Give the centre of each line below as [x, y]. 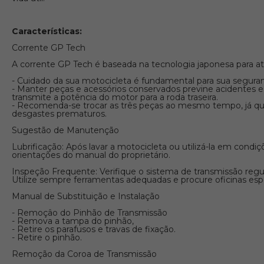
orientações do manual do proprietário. [91, 155]
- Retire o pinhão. [47, 238]
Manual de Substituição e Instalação [86, 197]
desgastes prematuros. [59, 114]
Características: [47, 32]
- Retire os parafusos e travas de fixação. [94, 230]
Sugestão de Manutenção [65, 131]
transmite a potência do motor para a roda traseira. [115, 98]
